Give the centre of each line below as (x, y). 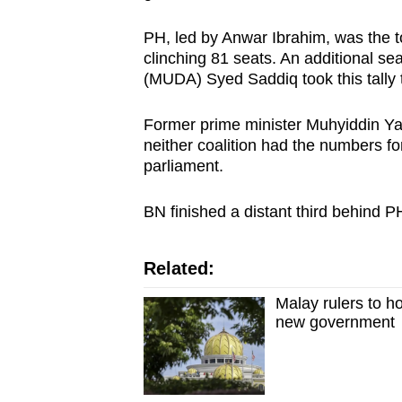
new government (336, 323)
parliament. (183, 166)
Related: (179, 269)
